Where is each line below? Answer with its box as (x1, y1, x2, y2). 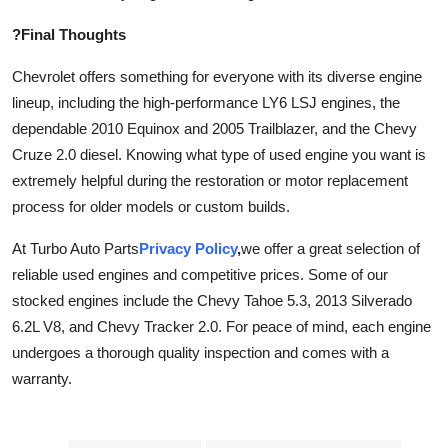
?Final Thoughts (12, 25, 126, 43)
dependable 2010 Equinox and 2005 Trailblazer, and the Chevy (12, 119, 417, 137)
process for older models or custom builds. (12, 197, 290, 215)
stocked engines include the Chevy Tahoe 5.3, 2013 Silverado (12, 291, 412, 309)
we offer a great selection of (241, 239, 420, 257)
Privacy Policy (139, 239, 237, 257)
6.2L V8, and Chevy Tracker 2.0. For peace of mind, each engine (12, 317, 431, 335)
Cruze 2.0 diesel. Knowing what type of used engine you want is (12, 145, 426, 163)
